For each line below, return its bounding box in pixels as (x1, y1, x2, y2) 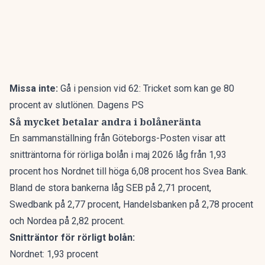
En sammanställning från (9, 132, 112, 144)
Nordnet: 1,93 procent (9, 248, 98, 260)
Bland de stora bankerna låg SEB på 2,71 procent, (9, 182, 211, 193)
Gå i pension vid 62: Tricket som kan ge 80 (60, 83, 234, 94)
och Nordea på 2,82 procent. (9, 215, 125, 227)
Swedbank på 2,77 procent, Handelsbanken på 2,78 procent (9, 199, 253, 210)
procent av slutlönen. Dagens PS (9, 99, 144, 111)
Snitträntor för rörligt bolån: (9, 232, 135, 243)
